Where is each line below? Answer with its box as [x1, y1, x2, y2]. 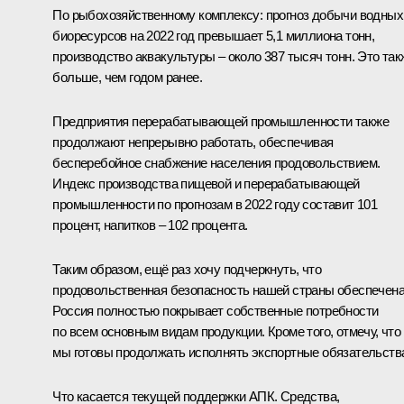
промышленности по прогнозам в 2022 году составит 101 [52, 196, 378, 212]
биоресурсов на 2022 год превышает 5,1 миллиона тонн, [52, 27, 375, 43]
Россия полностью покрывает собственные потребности [52, 302, 379, 318]
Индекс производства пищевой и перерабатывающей [52, 175, 360, 191]
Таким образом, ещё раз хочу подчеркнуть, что [52, 261, 321, 277]
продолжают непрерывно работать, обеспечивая [52, 133, 334, 150]
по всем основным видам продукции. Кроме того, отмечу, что [52, 323, 401, 339]
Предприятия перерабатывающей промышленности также [52, 113, 389, 129]
